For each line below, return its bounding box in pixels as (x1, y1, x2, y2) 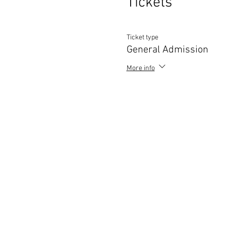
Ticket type (126, 33, 158, 42)
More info (126, 64, 155, 73)
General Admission (126, 44, 208, 56)
